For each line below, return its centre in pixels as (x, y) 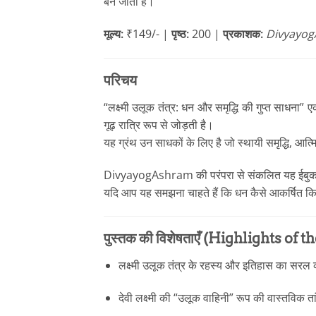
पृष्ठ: (180, 34)
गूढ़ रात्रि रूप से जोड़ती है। (159, 124)
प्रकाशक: (243, 34)
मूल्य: (114, 34)
